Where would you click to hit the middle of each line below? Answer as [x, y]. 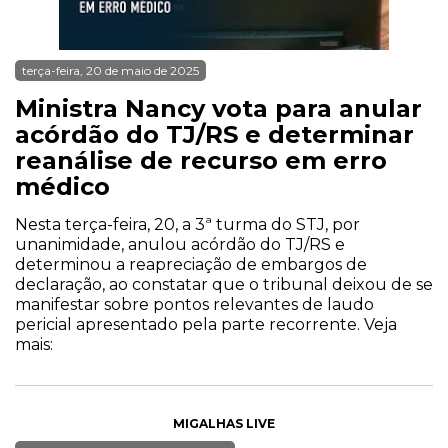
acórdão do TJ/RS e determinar [214, 134]
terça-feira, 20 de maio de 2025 [110, 70]
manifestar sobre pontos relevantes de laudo [194, 304]
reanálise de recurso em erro [201, 160]
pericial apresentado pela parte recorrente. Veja [206, 324]
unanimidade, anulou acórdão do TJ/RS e [180, 244]
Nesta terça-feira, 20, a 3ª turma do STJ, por [187, 224]
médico [62, 186]
